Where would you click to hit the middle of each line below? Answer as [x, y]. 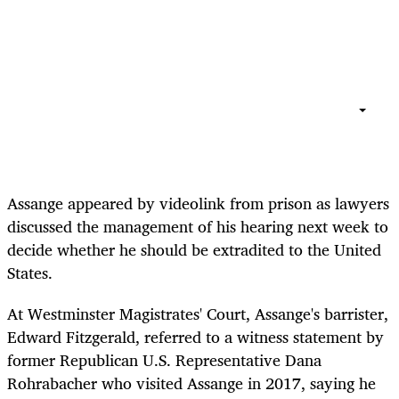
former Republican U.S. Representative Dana [164, 360]
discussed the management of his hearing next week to [198, 227]
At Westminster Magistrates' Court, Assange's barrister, [198, 314]
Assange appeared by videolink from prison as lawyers [198, 204]
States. [30, 273]
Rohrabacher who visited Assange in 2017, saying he [191, 383]
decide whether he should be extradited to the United [194, 250]
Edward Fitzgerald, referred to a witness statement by [195, 337]
